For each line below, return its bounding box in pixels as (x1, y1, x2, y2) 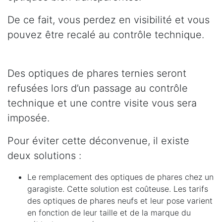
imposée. (7, 112, 50, 124)
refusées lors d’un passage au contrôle (7, 82, 188, 95)
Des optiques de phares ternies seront (7, 67, 186, 80)
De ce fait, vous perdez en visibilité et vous (7, 14, 210, 26)
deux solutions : (7, 150, 81, 162)
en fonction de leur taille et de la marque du (27, 208, 191, 218)
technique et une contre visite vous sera (7, 97, 197, 110)
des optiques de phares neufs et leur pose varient (27, 196, 213, 206)
